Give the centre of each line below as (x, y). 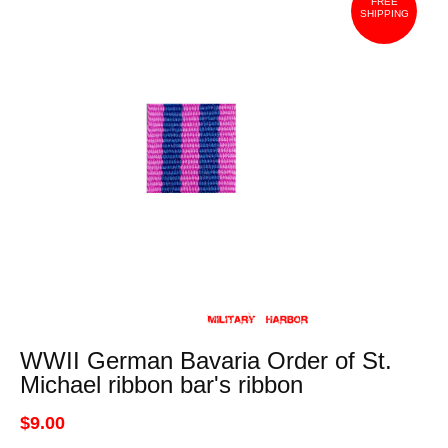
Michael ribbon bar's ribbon (161, 384)
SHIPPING (384, 13)
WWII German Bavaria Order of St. (205, 360)
